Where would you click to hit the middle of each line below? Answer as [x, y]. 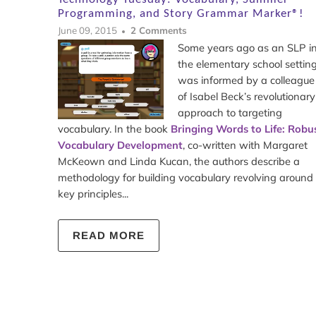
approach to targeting [230, 113]
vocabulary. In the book [114, 129]
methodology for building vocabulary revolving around [186, 178]
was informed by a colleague [246, 80]
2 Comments [159, 31]
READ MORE [109, 236]
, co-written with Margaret [245, 145]
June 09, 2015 [87, 31]
